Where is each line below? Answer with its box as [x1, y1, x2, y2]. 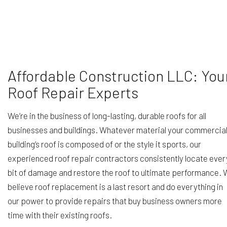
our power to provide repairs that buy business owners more [8, 196, 222, 206]
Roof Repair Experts [8, 83, 138, 102]
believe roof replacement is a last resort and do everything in [8, 181, 223, 192]
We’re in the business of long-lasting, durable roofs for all [8, 110, 206, 121]
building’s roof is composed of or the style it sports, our [8, 139, 201, 149]
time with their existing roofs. [8, 210, 112, 220]
